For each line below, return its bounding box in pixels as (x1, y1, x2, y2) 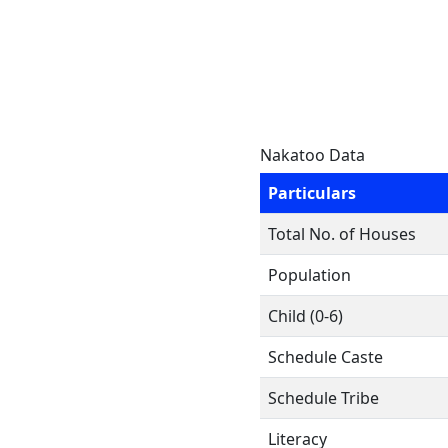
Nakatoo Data (260, 144, 365, 166)
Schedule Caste (268, 346, 383, 368)
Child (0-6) (268, 305, 343, 327)
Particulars (268, 182, 356, 204)
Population (268, 264, 351, 286)
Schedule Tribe (268, 387, 379, 409)
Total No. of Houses (268, 223, 416, 245)
